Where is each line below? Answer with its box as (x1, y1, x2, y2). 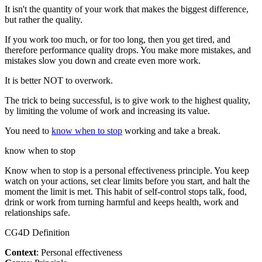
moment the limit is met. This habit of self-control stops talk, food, (5, 186, 247, 196)
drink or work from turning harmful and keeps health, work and (5, 196, 239, 207)
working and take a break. (122, 125, 220, 136)
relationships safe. (5, 207, 70, 218)
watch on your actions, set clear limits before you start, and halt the (5, 175, 250, 186)
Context (5, 247, 36, 257)
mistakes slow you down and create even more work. (5, 55, 201, 65)
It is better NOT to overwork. (5, 75, 113, 85)
